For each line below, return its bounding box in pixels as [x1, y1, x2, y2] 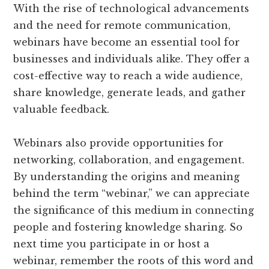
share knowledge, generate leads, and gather [13, 86, 246, 98]
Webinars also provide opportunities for [13, 136, 224, 149]
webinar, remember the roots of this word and [13, 254, 254, 267]
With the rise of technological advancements [13, 2, 250, 14]
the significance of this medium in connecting [13, 204, 255, 216]
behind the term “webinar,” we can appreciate [13, 187, 250, 199]
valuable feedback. [13, 103, 110, 115]
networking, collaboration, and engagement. [13, 153, 245, 166]
